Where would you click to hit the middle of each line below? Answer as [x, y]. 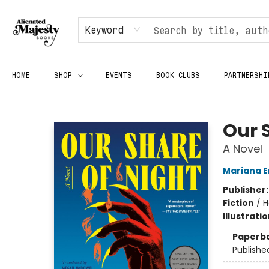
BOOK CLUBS [178, 75]
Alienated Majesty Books [59, 100]
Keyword [104, 29]
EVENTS [119, 75]
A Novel [242, 149]
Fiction [238, 203]
